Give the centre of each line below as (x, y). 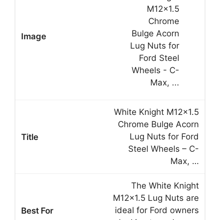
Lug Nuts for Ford (164, 137)
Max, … (185, 161)
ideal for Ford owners (157, 210)
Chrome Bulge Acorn (158, 124)
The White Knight (165, 186)
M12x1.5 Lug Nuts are (156, 198)
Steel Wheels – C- (164, 149)
